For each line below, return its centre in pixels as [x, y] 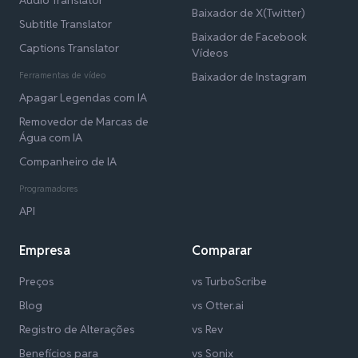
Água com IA [51, 138]
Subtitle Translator [66, 24]
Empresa [45, 251]
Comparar [222, 251]
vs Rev [207, 330]
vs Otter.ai [218, 306]
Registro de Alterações [77, 330]
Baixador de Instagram [249, 77]
